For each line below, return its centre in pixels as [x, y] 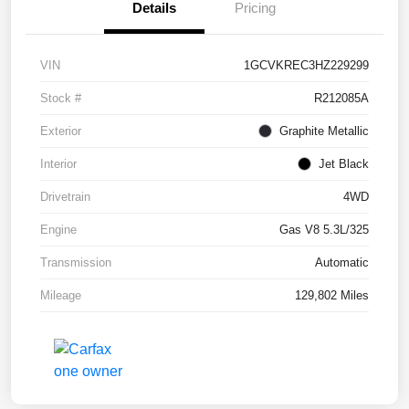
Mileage [61, 295]
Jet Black [344, 163]
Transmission [76, 262]
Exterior [61, 131]
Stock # [61, 98]
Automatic [342, 262]
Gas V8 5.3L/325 [324, 229]
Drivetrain [65, 196]
